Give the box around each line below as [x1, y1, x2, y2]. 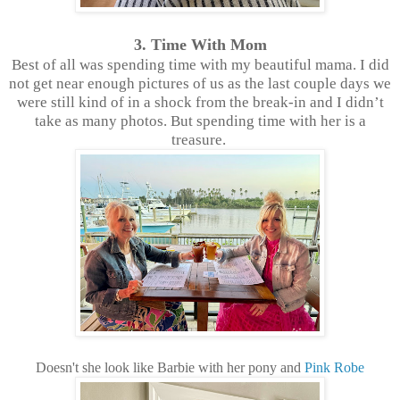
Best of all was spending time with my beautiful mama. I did [11, 55, 389, 73]
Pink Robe [304, 359, 364, 375]
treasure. [171, 130, 229, 148]
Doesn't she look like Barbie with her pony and [36, 359, 304, 375]
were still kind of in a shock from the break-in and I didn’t [16, 93, 384, 111]
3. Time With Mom [133, 35, 267, 54]
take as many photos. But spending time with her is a [34, 112, 366, 129]
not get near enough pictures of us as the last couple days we [9, 74, 391, 92]
